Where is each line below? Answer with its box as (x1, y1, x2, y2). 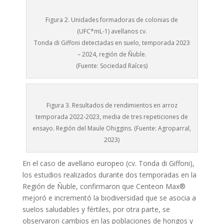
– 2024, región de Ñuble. (77, 50, 146, 58)
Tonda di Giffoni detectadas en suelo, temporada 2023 (33, 38, 190, 47)
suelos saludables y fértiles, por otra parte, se (22, 204, 170, 214)
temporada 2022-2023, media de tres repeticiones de (35, 112, 188, 121)
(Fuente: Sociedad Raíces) (76, 61, 148, 70)
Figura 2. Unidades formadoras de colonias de (45, 15, 178, 24)
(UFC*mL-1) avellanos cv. (76, 27, 147, 35)
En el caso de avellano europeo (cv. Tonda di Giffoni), (22, 158, 194, 168)
